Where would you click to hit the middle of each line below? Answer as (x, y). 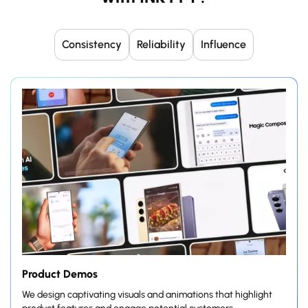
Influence (223, 45)
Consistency (92, 45)
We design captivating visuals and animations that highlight (147, 295)
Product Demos (60, 274)
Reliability (161, 45)
